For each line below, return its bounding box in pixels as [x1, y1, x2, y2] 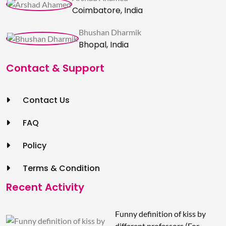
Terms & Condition [21, 162, 100, 175]
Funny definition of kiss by [115, 209, 206, 219]
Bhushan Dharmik [79, 27, 141, 37]
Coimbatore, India [72, 5, 143, 17]
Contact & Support [6, 61, 104, 76]
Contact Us [21, 94, 70, 106]
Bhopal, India [79, 39, 129, 51]
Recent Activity [6, 180, 84, 195]
